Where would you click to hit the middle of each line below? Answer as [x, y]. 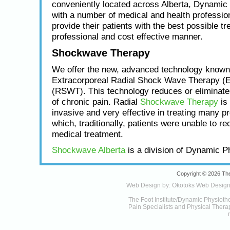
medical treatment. [87, 134]
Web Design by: [149, 185]
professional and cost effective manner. [127, 36]
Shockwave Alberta [88, 150]
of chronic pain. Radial [96, 102]
